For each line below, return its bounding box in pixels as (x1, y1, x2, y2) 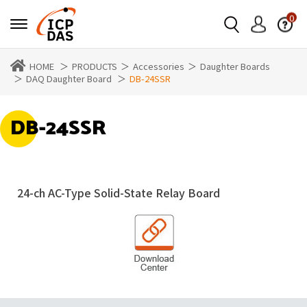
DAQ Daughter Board (26, 72, 112, 85)
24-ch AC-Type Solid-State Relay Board (17, 184, 220, 201)
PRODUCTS (72, 60, 117, 73)
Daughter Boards (200, 60, 270, 73)
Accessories (133, 60, 184, 73)
